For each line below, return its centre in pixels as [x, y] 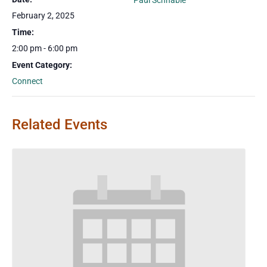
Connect [27, 81]
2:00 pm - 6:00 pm [45, 48]
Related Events [60, 125]
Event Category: [42, 65]
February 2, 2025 [43, 15]
